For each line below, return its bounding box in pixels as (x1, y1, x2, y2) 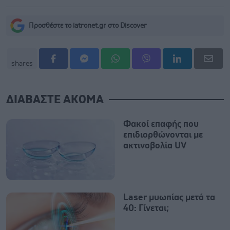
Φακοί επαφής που (123, 119, 199, 129)
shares (11, 60, 33, 67)
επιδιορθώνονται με (123, 130, 203, 140)
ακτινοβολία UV (123, 141, 186, 150)
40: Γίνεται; (123, 203, 169, 213)
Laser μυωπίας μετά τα (123, 193, 215, 202)
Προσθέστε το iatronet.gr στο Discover (29, 22, 147, 29)
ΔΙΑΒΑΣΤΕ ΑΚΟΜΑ (6, 94, 104, 105)
